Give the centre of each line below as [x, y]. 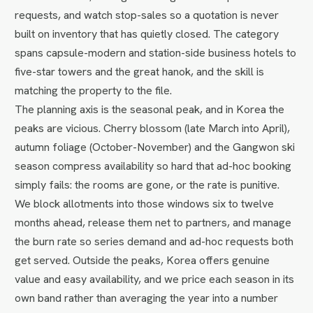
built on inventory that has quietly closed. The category [147, 34]
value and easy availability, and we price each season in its [155, 279]
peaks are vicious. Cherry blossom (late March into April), [153, 128]
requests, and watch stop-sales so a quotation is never [147, 15]
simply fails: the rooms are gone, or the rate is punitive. [147, 184]
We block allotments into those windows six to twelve [145, 203]
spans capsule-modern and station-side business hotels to [156, 52]
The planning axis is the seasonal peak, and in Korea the [150, 109]
